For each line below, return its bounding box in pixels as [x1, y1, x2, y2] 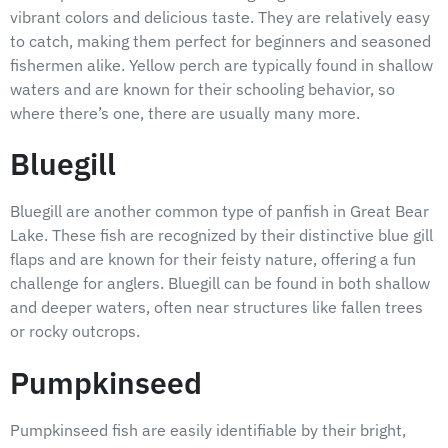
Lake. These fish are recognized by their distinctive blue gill [10, 225, 433, 246]
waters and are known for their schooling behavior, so [10, 79, 395, 100]
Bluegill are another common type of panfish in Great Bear [10, 201, 429, 222]
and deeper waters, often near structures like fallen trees [10, 297, 423, 318]
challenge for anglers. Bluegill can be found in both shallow [10, 273, 430, 294]
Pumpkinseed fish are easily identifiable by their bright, [10, 419, 406, 440]
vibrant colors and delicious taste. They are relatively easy [10, 7, 430, 28]
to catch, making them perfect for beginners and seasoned [10, 31, 431, 52]
